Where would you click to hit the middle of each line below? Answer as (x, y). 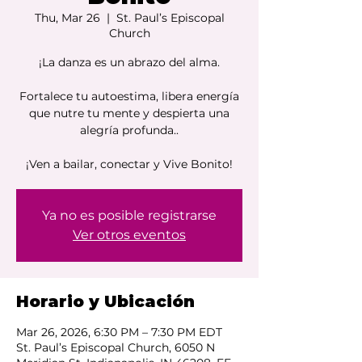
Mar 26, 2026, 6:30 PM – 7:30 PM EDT (119, 332)
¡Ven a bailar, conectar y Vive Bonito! (129, 164)
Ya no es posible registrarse (129, 215)
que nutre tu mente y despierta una (129, 113)
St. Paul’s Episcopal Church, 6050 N (116, 347)
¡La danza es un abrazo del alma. (129, 62)
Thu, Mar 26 (67, 18)
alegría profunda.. (129, 130)
